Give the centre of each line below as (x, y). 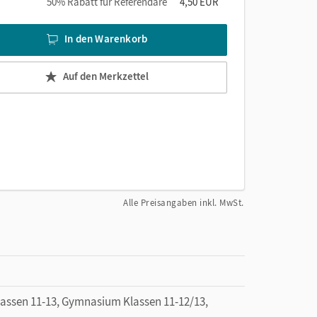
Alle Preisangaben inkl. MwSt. (184, 202)
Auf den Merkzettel (106, 76)
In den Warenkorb (106, 39)
